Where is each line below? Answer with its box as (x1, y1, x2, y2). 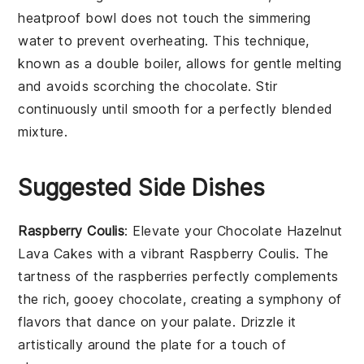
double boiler (96, 55, 179, 72)
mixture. (18, 123, 68, 141)
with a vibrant (93, 245, 190, 262)
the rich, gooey (18, 291, 119, 308)
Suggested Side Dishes (18, 174, 266, 202)
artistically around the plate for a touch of (18, 336, 287, 353)
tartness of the (18, 268, 119, 285)
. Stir (248, 78, 278, 95)
